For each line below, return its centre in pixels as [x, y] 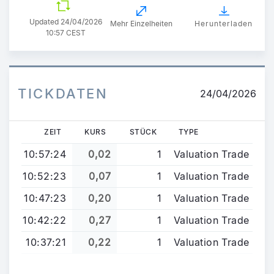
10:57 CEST [66, 32]
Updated [45, 21]
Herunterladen [224, 24]
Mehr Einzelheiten [141, 24]
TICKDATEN [63, 93]
